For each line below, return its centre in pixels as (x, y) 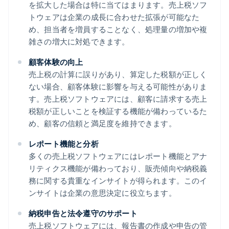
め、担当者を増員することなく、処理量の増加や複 (118, 29)
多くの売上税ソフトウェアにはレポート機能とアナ (118, 156)
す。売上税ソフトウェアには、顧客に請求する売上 (118, 99)
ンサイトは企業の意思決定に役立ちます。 (102, 193)
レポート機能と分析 (64, 144)
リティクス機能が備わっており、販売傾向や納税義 (118, 168)
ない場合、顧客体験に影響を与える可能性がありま (118, 87)
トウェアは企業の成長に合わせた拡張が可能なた (114, 17)
